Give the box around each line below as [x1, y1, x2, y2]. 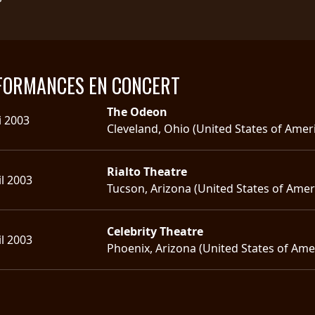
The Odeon [107, 103, 167, 120]
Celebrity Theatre [107, 223, 203, 239]
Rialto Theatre [107, 163, 187, 179]
